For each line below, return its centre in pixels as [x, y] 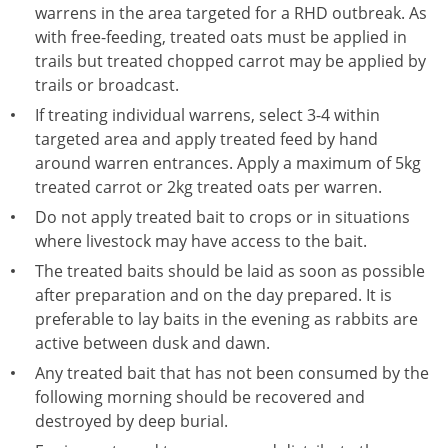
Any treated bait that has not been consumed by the [232, 373]
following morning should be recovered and [200, 397]
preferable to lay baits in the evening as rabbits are [226, 319]
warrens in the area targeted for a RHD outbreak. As [231, 13]
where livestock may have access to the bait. [201, 241]
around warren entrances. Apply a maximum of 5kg [228, 163]
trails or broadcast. [107, 85]
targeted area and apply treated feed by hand [206, 139]
